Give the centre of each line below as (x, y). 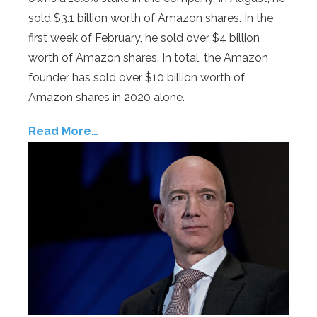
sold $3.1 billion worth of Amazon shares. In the (151, 18)
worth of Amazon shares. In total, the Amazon (148, 58)
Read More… (63, 131)
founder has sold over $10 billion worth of (137, 77)
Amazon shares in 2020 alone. (106, 97)
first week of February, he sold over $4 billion (144, 38)
